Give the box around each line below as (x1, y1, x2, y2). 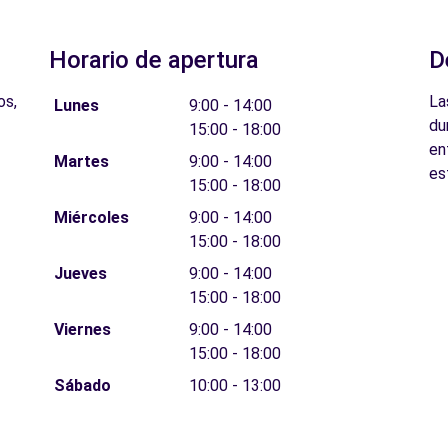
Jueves (53, 264, 107, 283)
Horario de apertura (49, 46, 259, 74)
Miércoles (53, 208, 129, 227)
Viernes (53, 320, 111, 339)
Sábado (53, 376, 111, 395)
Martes (53, 152, 109, 171)
